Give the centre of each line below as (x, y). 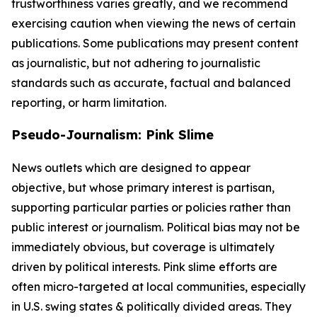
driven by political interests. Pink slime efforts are (144, 267)
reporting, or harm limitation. (89, 103)
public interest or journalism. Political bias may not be (156, 227)
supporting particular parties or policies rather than (151, 207)
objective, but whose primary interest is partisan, (143, 188)
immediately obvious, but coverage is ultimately (143, 247)
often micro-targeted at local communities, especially (158, 287)
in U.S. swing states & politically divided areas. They (151, 306)
